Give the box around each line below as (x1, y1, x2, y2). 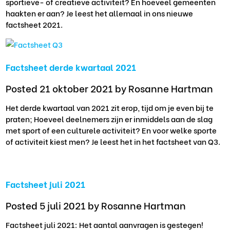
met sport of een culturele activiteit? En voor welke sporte (6, 124, 217, 136)
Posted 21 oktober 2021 (6, 80, 116, 95)
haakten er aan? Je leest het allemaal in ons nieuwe (6, 7, 194, 18)
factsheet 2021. (6, 18, 63, 30)
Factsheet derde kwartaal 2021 (6, 60, 137, 73)
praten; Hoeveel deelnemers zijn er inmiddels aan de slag (6, 112, 213, 124)
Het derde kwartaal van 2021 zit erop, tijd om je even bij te (6, 101, 214, 113)
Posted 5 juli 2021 (6, 198, 88, 212)
